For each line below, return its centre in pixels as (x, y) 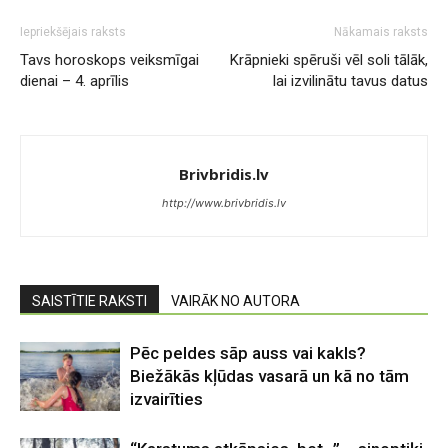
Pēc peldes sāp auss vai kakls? (248, 353)
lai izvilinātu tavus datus (350, 81)
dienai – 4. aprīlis (74, 81)
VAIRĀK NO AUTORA (235, 301)
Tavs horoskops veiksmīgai (109, 60)
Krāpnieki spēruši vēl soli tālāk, (329, 60)
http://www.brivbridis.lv (224, 203)
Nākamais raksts (381, 32)
